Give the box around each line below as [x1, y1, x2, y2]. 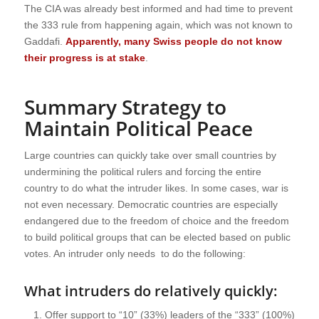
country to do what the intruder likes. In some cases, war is [23, 182, 288, 194]
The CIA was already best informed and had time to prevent [23, 3, 293, 15]
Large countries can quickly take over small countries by [23, 150, 276, 162]
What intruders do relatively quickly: [23, 281, 278, 301]
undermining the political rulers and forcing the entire [23, 166, 261, 178]
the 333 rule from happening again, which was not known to [23, 19, 293, 31]
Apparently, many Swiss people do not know [65, 36, 282, 48]
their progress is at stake [23, 52, 145, 64]
